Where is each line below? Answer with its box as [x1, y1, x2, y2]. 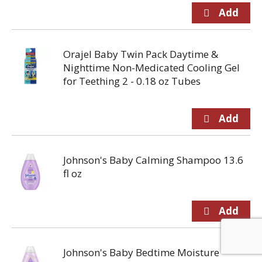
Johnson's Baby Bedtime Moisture [63, 246, 219, 259]
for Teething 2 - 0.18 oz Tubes [63, 74, 201, 88]
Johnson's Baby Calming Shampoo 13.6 [63, 153, 243, 167]
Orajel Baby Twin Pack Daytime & [63, 47, 218, 61]
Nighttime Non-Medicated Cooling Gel [63, 61, 240, 74]
